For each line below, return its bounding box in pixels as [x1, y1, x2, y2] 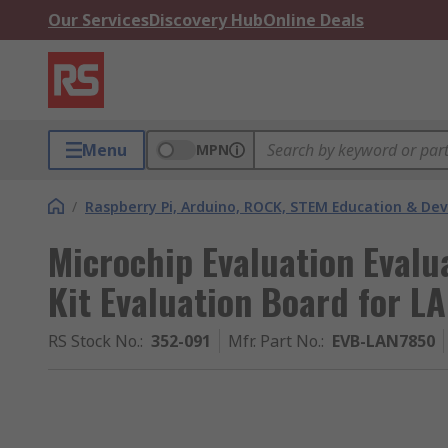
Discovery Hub [149, 9, 263, 31]
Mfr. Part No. [228, 330, 321, 352]
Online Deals [263, 9, 364, 31]
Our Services [48, 9, 149, 31]
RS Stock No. [48, 330, 140, 352]
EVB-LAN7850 [332, 330, 435, 352]
